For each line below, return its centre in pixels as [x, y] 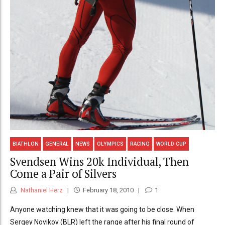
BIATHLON [26, 144]
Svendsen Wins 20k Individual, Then [99, 162]
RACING [140, 144]
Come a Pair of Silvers [63, 174]
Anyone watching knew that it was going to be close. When [102, 209]
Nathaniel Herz [41, 190]
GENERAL [57, 144]
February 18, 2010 [108, 190]
